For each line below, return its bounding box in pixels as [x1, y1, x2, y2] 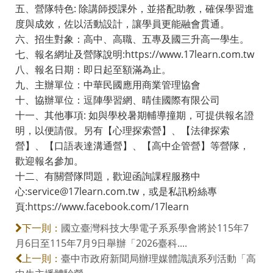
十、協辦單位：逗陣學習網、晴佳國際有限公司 [15, 93, 220, 107]
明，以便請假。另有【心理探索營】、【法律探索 [15, 123, 230, 137]
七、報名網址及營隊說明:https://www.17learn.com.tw [15, 47, 254, 61]
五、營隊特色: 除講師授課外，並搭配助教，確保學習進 [15, 1, 254, 15]
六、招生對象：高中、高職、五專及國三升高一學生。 [15, 32, 249, 46]
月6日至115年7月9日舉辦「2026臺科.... [15, 236, 187, 250]
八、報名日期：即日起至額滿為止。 [15, 62, 171, 76]
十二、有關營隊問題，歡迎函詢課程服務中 [15, 169, 200, 183]
